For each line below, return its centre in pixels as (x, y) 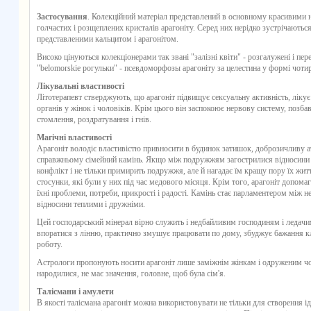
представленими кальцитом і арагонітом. (107, 39)
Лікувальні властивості (80, 86)
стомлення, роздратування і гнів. (94, 119)
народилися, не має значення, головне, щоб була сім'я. (131, 274)
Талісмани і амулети (75, 292)
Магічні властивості (74, 137)
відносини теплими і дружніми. (91, 204)
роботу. (49, 244)
